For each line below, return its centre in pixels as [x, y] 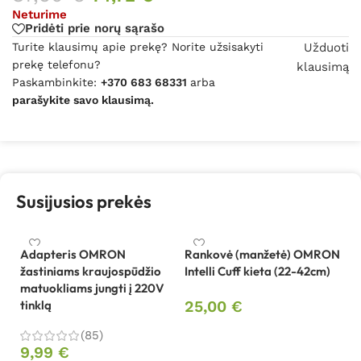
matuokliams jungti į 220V [92, 288]
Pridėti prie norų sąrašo [95, 29]
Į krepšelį [218, 332]
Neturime [39, 15]
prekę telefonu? [56, 64]
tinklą [36, 305]
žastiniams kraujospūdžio [91, 271]
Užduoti [326, 47]
